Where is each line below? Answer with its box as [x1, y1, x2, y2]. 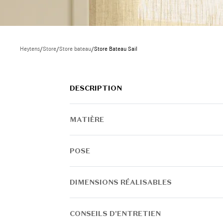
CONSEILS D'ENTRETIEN [70, 209, 161, 218]
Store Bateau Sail [94, 45, 137, 52]
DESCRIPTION [70, 84, 122, 93]
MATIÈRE [70, 115, 104, 124]
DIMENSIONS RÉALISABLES [70, 178, 172, 187]
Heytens [20, 45, 40, 52]
